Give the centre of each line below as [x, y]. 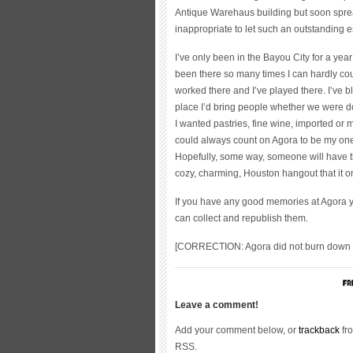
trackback [319, 330]
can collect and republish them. [242, 218]
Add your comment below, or [237, 330]
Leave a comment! [217, 305]
